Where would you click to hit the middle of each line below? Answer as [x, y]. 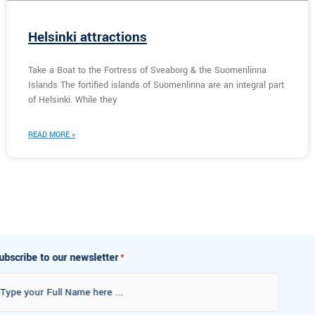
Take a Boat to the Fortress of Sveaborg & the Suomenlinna [147, 71]
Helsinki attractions [88, 38]
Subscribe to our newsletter [77, 258]
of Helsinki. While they [72, 100]
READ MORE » [52, 135]
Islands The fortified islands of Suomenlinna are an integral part [156, 85]
